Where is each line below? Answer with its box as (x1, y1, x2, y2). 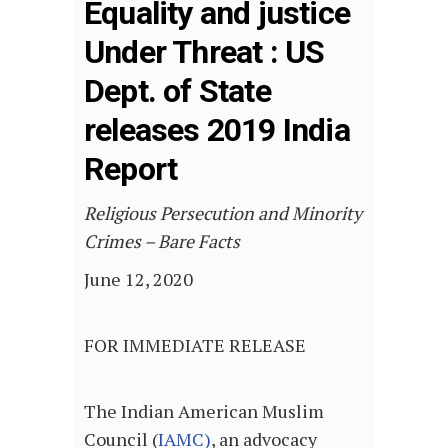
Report (84, 150, 178, 189)
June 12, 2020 (84, 267, 193, 292)
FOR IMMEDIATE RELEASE (84, 333, 306, 358)
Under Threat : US (84, 33, 325, 72)
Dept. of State (84, 72, 271, 111)
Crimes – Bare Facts (84, 229, 240, 254)
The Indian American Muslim (84, 399, 324, 424)
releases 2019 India (84, 111, 350, 150)
